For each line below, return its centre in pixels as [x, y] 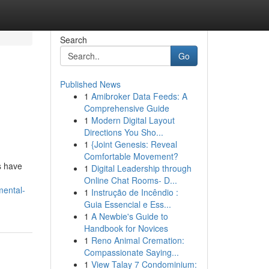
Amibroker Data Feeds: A [139, 96]
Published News [90, 84]
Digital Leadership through [141, 168]
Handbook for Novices [126, 228]
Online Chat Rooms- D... [130, 180]
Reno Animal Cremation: [138, 240]
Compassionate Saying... [131, 252]
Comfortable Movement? [131, 156]
